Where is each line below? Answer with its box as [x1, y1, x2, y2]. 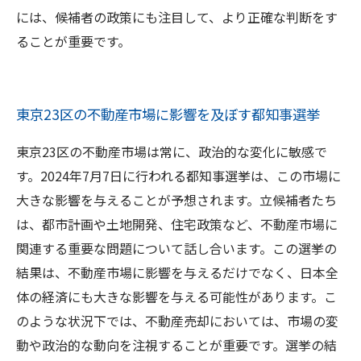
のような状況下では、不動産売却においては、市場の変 [16, 311, 338, 330]
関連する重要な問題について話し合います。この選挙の [16, 239, 337, 258]
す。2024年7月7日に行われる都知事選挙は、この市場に [16, 166, 341, 185]
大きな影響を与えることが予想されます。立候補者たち [16, 190, 337, 210]
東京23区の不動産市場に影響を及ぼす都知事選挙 [16, 104, 320, 124]
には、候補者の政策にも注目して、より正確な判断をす [16, 7, 338, 27]
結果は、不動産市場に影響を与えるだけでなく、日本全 [16, 263, 338, 282]
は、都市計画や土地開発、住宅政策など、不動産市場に [16, 214, 338, 234]
